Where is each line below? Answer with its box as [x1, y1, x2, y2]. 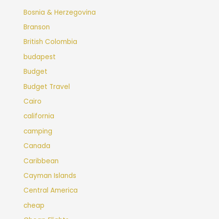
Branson [23, 22, 50, 32]
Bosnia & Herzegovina [23, 7, 96, 17]
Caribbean [23, 156, 59, 166]
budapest [23, 52, 56, 62]
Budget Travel [23, 82, 70, 91]
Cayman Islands [23, 171, 77, 180]
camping [23, 126, 53, 136]
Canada [23, 141, 51, 151]
